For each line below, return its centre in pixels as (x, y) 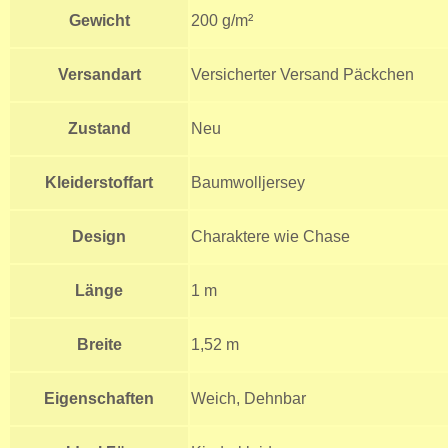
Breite (99, 344)
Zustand (99, 128)
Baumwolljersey (248, 182)
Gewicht (99, 20)
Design (99, 236)
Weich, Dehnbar (248, 398)
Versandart (99, 74)
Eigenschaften (99, 398)
